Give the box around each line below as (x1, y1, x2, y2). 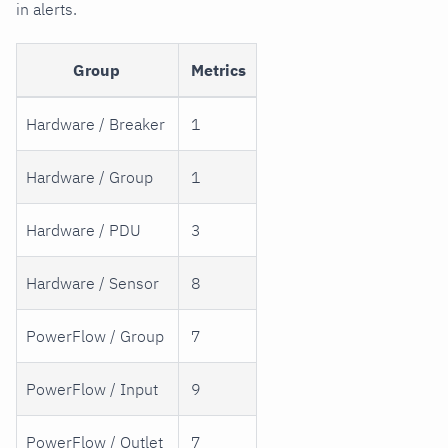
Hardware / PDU (26, 220, 142, 241)
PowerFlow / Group (26, 326, 165, 347)
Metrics (191, 60, 247, 81)
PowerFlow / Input (26, 379, 159, 400)
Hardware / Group (26, 167, 154, 188)
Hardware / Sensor (26, 273, 160, 294)
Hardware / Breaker (26, 114, 166, 135)
